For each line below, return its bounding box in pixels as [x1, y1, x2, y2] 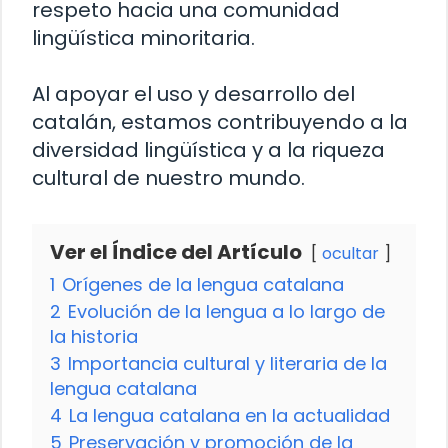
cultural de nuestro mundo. [32, 163, 305, 192]
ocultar [322, 241, 379, 265]
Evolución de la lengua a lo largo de [68, 298, 385, 324]
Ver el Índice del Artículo [50, 237, 302, 266]
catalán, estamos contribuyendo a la [32, 107, 408, 136]
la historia [50, 323, 138, 349]
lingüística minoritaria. [32, 23, 255, 52]
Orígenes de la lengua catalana [62, 271, 344, 297]
